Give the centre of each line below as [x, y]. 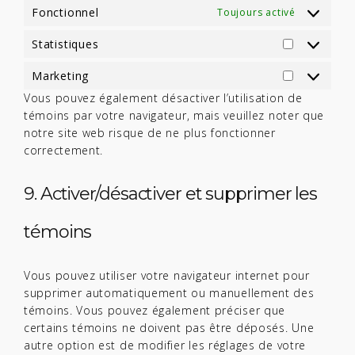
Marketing [61, 75]
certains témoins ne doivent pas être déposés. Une [169, 328]
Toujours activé [256, 12]
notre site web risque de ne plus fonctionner [150, 133]
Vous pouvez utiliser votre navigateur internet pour [167, 275]
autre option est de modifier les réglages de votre [165, 345]
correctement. [64, 150]
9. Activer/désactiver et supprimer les [171, 194]
